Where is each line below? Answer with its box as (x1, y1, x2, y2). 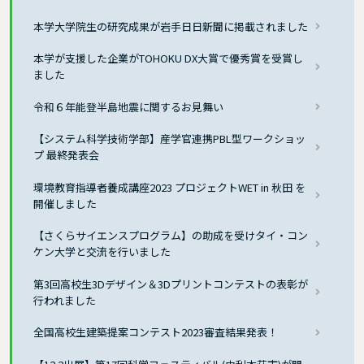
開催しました (33, 195, 97, 211)
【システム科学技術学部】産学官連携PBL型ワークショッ (33, 131, 306, 147)
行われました (33, 292, 97, 308)
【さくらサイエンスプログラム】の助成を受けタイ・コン (33, 227, 309, 244)
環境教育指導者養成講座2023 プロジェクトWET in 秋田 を (33, 179, 306, 195)
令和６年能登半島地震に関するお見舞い (33, 98, 224, 115)
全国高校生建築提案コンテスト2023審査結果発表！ (33, 324, 279, 340)
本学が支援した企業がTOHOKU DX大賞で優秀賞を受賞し (33, 50, 304, 67)
